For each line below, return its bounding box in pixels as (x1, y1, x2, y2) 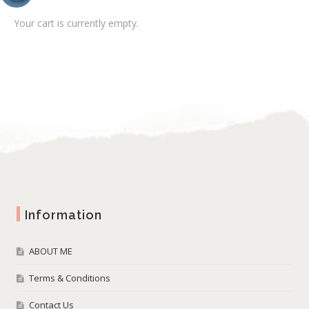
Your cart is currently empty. (14, 16, 139, 30)
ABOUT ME (29, 245, 73, 257)
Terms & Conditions (29, 272, 111, 284)
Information (25, 208, 103, 222)
